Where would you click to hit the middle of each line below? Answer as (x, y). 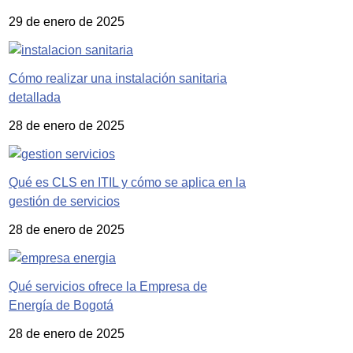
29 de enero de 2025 (67, 21)
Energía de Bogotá (61, 305)
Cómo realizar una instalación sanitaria (118, 78)
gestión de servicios (64, 201)
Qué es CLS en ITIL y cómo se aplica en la (127, 182)
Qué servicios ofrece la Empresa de (108, 286)
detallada (35, 97)
